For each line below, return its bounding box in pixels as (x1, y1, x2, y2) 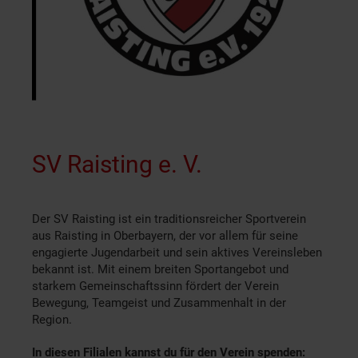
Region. (32, 312, 72, 328)
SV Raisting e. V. (32, 150, 202, 179)
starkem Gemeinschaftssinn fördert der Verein (32, 279, 279, 294)
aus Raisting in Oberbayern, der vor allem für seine (32, 229, 298, 244)
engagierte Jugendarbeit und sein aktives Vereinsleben (32, 245, 322, 261)
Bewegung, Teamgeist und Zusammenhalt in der (32, 296, 286, 311)
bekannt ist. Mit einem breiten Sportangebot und (32, 262, 288, 277)
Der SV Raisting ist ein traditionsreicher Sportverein (32, 212, 306, 227)
